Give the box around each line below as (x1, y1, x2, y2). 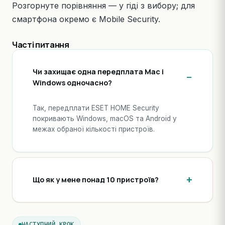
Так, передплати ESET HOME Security (33, 104, 159, 112)
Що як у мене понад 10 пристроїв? (33, 175, 159, 184)
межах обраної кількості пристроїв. (33, 125, 155, 133)
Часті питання (12, 39, 69, 50)
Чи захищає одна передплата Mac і (33, 67, 164, 76)
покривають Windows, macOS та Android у (33, 115, 177, 123)
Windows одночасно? (33, 78, 112, 87)
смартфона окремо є (12, 14, 99, 24)
